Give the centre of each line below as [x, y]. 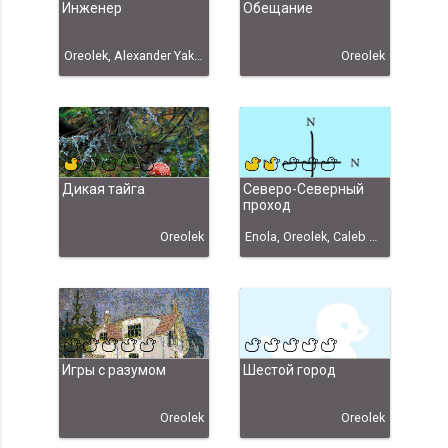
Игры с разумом [113, 370]
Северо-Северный [303, 189]
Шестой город [289, 370]
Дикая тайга [103, 189]
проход [266, 205]
